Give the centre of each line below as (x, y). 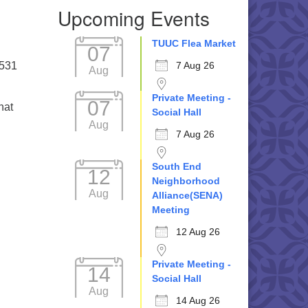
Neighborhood (186, 181)
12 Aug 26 (198, 232)
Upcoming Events (133, 18)
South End (176, 166)
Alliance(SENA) (187, 195)
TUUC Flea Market (194, 43)
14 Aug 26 (198, 300)
